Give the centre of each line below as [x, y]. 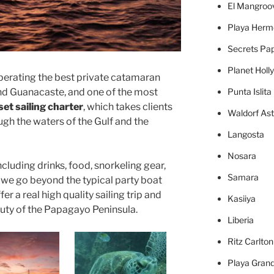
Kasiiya [241, 198]
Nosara [242, 156]
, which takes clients [128, 106]
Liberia [240, 220]
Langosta [246, 134]
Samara [243, 177]
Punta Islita [249, 91]
